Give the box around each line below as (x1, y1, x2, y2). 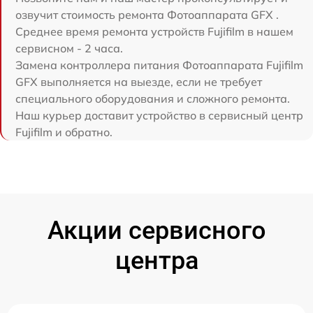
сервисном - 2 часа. (15, 41, 123, 56)
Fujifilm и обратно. (15, 125, 112, 140)
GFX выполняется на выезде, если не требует (15, 75, 262, 89)
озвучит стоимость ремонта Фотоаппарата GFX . (15, 8, 279, 22)
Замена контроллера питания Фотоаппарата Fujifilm (15, 58, 303, 73)
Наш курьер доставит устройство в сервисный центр (15, 108, 303, 123)
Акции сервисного (47, 216, 266, 246)
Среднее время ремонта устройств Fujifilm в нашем (15, 24, 293, 39)
